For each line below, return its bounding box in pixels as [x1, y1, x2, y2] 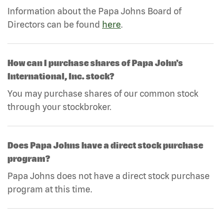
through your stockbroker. [7, 101, 111, 112]
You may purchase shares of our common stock [7, 88, 198, 99]
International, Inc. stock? [7, 71, 114, 81]
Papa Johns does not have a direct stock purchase [7, 170, 210, 181]
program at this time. [7, 184, 92, 194]
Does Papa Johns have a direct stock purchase [7, 140, 203, 150]
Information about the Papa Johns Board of [7, 5, 182, 16]
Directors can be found [7, 19, 102, 30]
